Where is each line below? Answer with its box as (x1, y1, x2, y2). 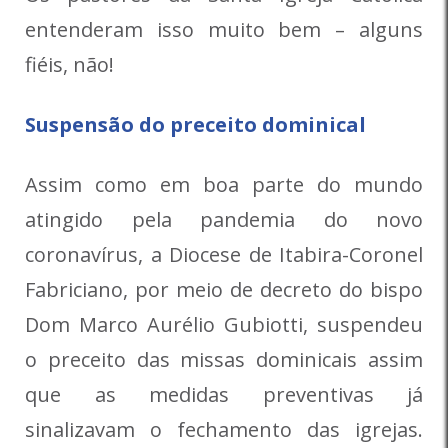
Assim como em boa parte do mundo (25, 170, 423, 198)
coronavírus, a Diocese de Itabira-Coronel (25, 240, 423, 268)
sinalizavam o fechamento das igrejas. (25, 415, 423, 443)
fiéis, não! (25, 50, 114, 78)
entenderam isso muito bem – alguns (25, 15, 423, 43)
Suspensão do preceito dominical (25, 110, 366, 138)
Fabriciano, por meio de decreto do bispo (25, 275, 423, 303)
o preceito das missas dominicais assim (25, 345, 423, 373)
